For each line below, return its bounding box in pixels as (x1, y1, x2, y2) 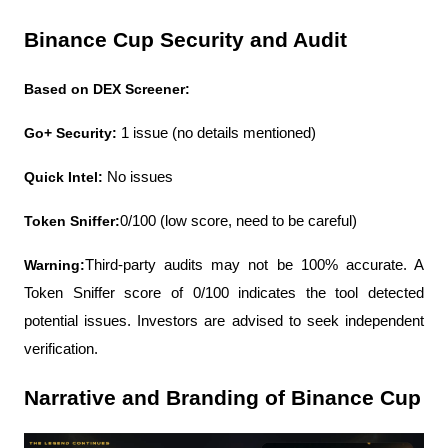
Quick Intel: (24, 169, 103, 186)
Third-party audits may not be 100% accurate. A (85, 257, 424, 274)
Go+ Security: (24, 125, 121, 142)
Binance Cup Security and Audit (24, 28, 347, 53)
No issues (103, 169, 173, 186)
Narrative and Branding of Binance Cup (24, 386, 421, 411)
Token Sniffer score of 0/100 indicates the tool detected (24, 285, 424, 302)
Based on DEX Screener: (24, 81, 190, 98)
